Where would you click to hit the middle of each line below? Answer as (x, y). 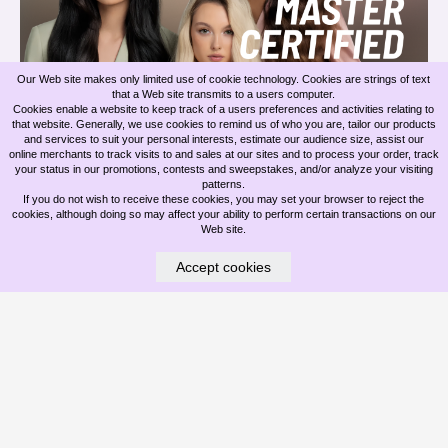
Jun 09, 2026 (63, 156)
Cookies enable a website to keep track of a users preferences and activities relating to (224, 109)
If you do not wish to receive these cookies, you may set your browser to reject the (224, 199)
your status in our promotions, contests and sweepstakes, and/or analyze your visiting (223, 169)
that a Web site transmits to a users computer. (224, 94)
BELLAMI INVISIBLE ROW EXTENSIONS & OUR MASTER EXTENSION (215, 106)
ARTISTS (55, 121)
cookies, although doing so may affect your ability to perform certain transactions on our (223, 214)
